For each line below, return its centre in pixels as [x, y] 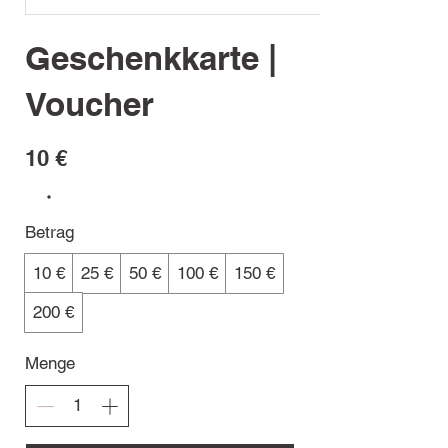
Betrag [49, 232]
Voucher [89, 104]
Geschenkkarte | [151, 58]
